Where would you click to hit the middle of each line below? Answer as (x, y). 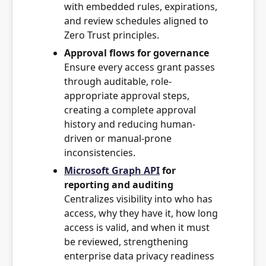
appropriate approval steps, (127, 96)
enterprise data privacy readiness (139, 256)
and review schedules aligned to (136, 21)
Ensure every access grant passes (140, 67)
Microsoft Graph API (112, 170)
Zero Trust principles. (112, 35)
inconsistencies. (100, 153)
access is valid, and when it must (137, 227)
